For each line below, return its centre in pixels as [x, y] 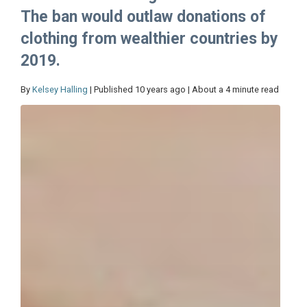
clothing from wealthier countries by [149, 39]
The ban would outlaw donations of [143, 17]
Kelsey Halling [60, 90]
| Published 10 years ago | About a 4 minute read [183, 90]
